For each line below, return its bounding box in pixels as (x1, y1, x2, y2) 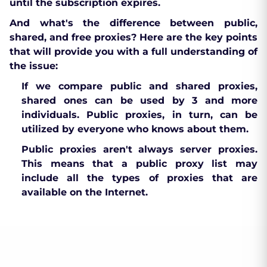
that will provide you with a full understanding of (10, 46, 257, 58)
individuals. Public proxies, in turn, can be (21, 109, 257, 121)
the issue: (10, 60, 58, 72)
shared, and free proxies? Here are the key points (10, 32, 257, 44)
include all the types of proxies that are (21, 172, 257, 184)
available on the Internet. (21, 187, 148, 198)
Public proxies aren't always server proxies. (21, 144, 257, 156)
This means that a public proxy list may (21, 158, 257, 170)
